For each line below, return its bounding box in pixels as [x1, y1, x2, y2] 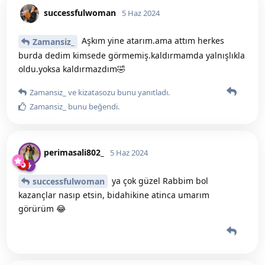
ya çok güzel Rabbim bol [109, 174, 208, 186]
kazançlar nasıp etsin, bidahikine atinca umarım [18, 189, 209, 201]
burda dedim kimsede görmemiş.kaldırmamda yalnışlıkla [18, 49, 245, 61]
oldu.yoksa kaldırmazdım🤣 [18, 63, 125, 75]
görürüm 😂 [18, 203, 66, 215]
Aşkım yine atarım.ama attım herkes [79, 34, 224, 46]
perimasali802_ [44, 147, 104, 159]
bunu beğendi [66, 101, 118, 112]
